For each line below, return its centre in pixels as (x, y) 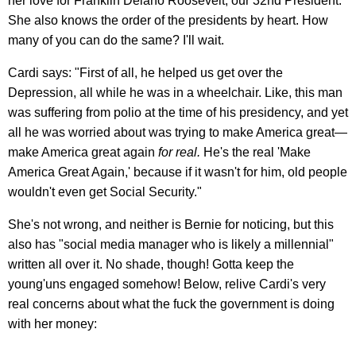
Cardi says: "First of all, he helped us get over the (145, 72)
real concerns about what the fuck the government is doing (171, 304)
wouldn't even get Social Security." (105, 192)
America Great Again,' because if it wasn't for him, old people (178, 172)
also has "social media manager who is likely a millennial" (171, 244)
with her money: (52, 323)
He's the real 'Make (255, 152)
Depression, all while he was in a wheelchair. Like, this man (175, 92)
